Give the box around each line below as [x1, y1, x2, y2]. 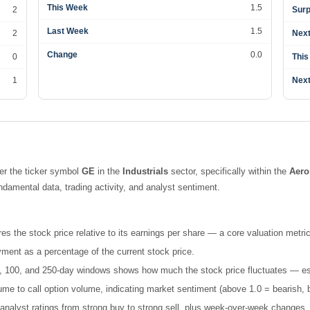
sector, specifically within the [168, 166, 290, 176]
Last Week [47, 26, 89, 36]
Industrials [122, 166, 169, 176]
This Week [47, 3, 89, 12]
